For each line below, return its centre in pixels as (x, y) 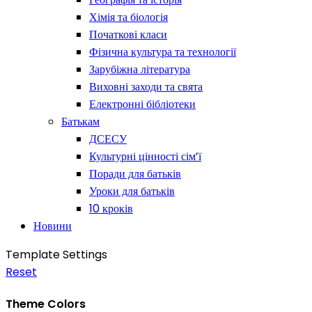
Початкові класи (128, 35)
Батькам (80, 122)
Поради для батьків (135, 174)
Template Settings (56, 255)
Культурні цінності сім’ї (145, 157)
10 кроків (111, 209)
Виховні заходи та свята (146, 87)
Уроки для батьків (132, 192)
